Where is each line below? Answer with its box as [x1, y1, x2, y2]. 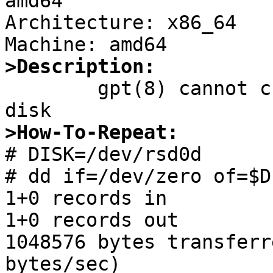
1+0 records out [5, 209, 179, 232]
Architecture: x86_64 [5, 12, 236, 34]
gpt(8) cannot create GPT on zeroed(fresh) [5, 77, 97, 100]
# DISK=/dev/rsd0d [5, 143, 202, 166]
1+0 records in [5, 187, 167, 210]
